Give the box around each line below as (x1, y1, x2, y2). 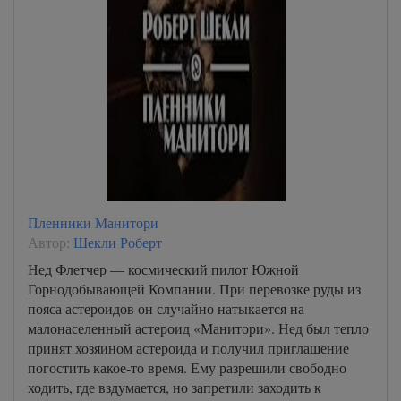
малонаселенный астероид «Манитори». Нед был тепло (28, 318, 369, 337)
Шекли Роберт (73, 232, 162, 252)
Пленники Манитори (28, 212, 158, 232)
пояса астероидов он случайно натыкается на (28, 298, 304, 318)
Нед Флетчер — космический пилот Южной (28, 259, 299, 278)
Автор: (28, 232, 73, 252)
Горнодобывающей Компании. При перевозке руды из (28, 278, 361, 298)
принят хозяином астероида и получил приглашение (28, 337, 349, 357)
